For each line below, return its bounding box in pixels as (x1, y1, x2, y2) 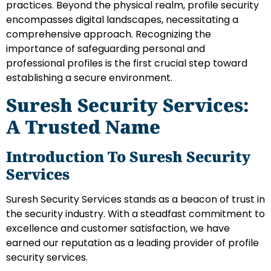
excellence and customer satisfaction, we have (6, 221, 230, 235)
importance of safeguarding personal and (6, 42, 205, 56)
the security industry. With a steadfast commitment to (6, 206, 265, 221)
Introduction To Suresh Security (6, 146, 250, 166)
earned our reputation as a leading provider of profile (6, 235, 259, 250)
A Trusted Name (6, 114, 160, 139)
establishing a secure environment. (6, 71, 172, 85)
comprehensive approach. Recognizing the (6, 27, 211, 42)
